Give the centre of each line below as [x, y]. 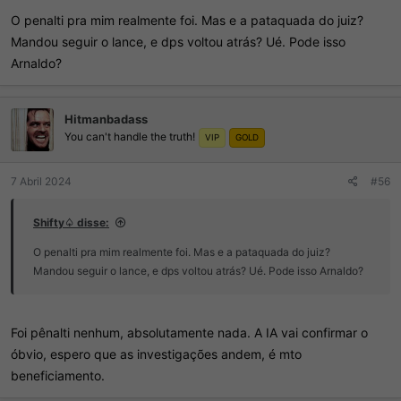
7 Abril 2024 [41, 181]
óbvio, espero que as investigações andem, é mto [156, 354]
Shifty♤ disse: [71, 222]
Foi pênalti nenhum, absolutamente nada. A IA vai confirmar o [189, 332]
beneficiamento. [58, 375]
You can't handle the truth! [130, 137]
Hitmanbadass [106, 119]
